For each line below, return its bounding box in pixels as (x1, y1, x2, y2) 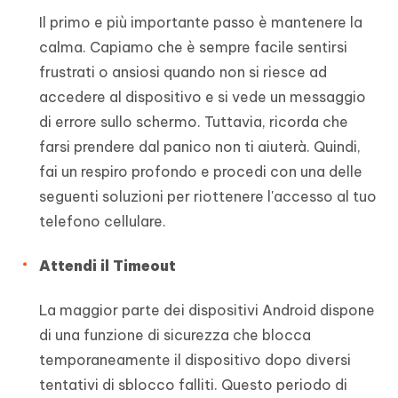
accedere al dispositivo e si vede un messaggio (39, 88, 366, 107)
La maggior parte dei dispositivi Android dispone (39, 301, 375, 320)
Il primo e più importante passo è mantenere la (39, 13, 362, 32)
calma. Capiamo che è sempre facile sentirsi (39, 38, 347, 57)
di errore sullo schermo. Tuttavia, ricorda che (39, 113, 348, 131)
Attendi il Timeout (39, 257, 176, 275)
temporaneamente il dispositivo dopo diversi (39, 351, 351, 370)
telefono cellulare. (39, 212, 166, 231)
